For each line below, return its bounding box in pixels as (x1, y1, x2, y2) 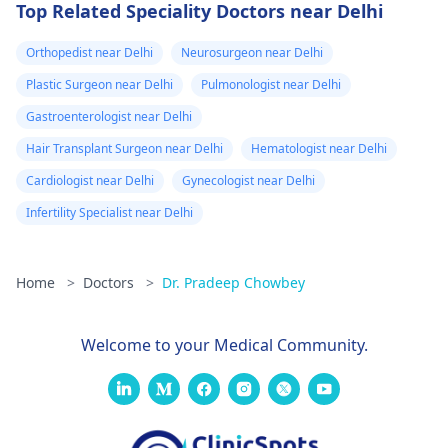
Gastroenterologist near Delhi (26, 108, 192, 125)
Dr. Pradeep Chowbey (162, 273, 305, 292)
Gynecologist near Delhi (182, 172, 315, 189)
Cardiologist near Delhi (26, 172, 154, 189)
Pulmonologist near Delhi (201, 76, 341, 93)
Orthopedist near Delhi (26, 44, 153, 61)
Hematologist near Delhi (251, 140, 387, 157)
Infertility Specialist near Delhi (26, 204, 193, 221)
